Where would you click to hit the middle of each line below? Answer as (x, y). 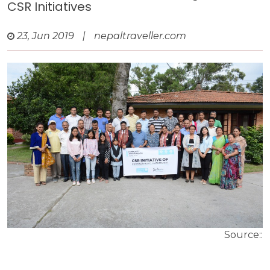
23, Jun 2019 (46, 36)
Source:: (243, 234)
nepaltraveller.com (140, 36)
